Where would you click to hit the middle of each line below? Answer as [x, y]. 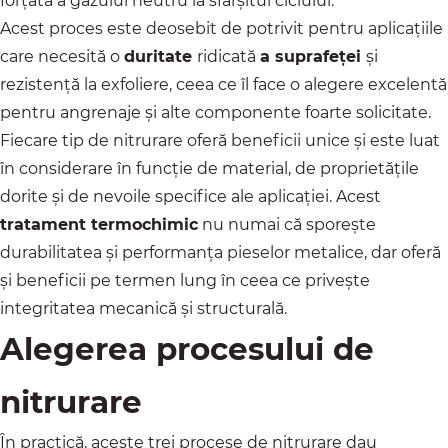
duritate [160, 57]
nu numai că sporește [287, 225]
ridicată [228, 57]
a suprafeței [313, 57]
